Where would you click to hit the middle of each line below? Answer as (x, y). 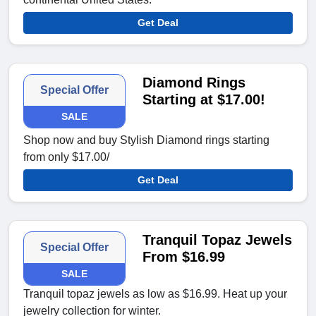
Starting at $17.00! (204, 100)
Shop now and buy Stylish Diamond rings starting (146, 140)
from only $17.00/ (66, 157)
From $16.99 (184, 257)
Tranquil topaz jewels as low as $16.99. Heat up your (155, 294)
